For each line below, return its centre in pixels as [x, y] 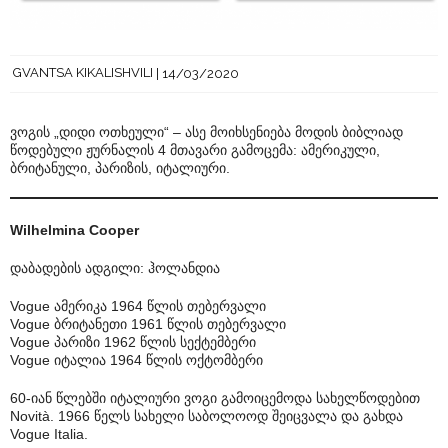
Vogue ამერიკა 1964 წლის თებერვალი [138, 306]
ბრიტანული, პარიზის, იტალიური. [120, 168]
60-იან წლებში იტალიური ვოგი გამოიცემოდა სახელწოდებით [215, 398]
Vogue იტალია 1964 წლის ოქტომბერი [136, 360]
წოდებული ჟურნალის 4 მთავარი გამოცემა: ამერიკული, [195, 150]
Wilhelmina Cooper [74, 230]
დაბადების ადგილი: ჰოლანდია [115, 268]
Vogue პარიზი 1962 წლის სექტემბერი [133, 342]
